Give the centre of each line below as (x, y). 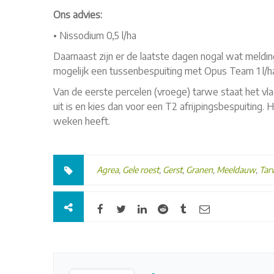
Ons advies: (78, 15)
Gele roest (141, 170)
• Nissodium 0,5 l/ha (95, 36)
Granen (199, 170)
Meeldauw (236, 170)
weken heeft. (82, 121)
